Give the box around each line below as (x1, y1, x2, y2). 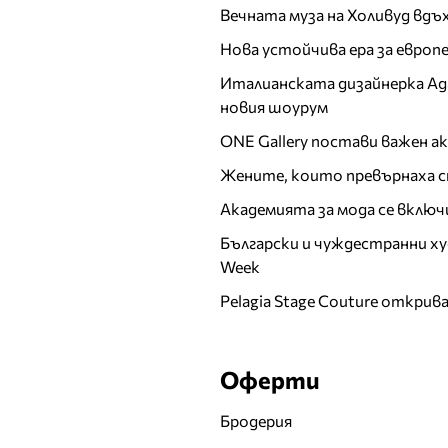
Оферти (220, 365, 320, 395)
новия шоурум (220, 97, 328, 117)
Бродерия (220, 411, 292, 431)
